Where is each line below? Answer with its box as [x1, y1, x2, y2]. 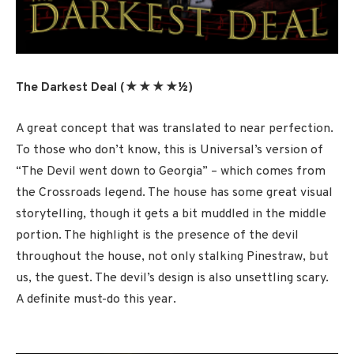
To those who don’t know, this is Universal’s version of [16, 141, 323, 158]
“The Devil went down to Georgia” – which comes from [16, 163, 326, 179]
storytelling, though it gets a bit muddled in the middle [16, 205, 326, 222]
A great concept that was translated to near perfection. [16, 120, 333, 137]
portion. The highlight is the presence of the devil [16, 227, 299, 243]
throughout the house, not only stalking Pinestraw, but [16, 248, 329, 265]
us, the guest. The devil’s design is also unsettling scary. [16, 269, 329, 286]
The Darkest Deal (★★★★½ [16, 80, 188, 96]
